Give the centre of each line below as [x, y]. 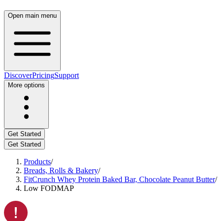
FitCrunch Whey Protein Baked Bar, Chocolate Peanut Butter [119, 179]
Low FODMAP [49, 188]
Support [67, 75]
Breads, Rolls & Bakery [61, 170]
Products [37, 162]
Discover [18, 75]
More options [26, 85]
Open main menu [32, 16]
